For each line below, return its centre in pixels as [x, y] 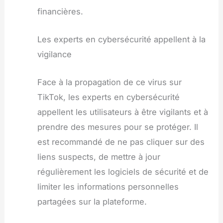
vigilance [54, 54]
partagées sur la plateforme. [92, 202]
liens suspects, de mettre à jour [99, 157]
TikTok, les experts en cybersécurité [108, 97]
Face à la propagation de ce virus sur [109, 82]
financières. [60, 11]
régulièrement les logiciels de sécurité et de [123, 172]
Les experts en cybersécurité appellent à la [121, 39]
